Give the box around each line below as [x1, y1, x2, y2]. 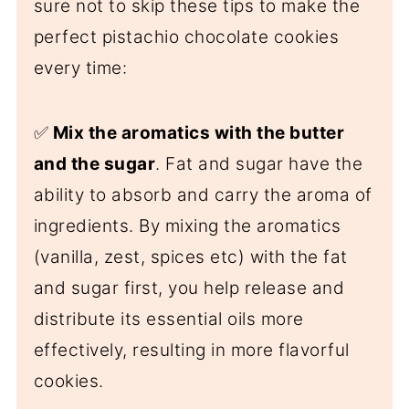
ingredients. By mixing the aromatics [33, 215, 341, 236]
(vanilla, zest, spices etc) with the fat [33, 246, 348, 267]
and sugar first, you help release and [33, 277, 345, 299]
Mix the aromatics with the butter [48, 121, 345, 143]
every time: [33, 57, 128, 79]
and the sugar [33, 152, 156, 174]
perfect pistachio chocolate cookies [33, 26, 340, 47]
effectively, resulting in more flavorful [33, 339, 350, 361]
